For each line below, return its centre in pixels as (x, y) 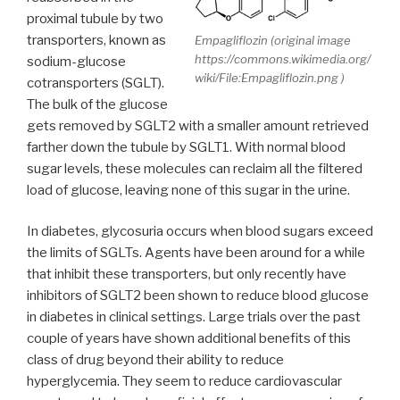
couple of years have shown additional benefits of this (189, 339)
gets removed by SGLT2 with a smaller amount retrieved (198, 125)
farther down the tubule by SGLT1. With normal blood (186, 147)
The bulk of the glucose (97, 104)
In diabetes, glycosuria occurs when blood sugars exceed (200, 232)
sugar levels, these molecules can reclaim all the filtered (195, 168)
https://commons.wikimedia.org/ (283, 58)
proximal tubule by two (95, 18)
